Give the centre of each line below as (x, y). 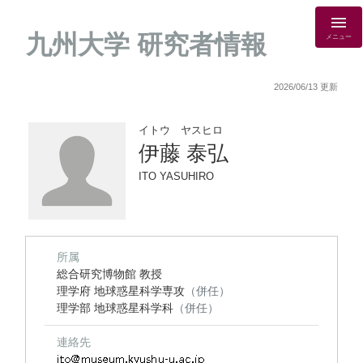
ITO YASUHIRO (176, 176)
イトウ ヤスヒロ (181, 130)
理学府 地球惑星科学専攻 (121, 291)
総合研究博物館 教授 (109, 274)
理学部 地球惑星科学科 (115, 308)
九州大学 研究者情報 (146, 45)
